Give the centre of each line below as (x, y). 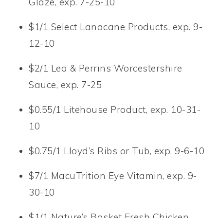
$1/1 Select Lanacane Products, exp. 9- (116, 27)
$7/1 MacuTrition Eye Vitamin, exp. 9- (113, 175)
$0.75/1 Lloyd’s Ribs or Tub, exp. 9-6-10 (117, 151)
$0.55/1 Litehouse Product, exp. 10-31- (115, 109)
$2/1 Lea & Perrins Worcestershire (106, 68)
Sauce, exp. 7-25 (65, 84)
